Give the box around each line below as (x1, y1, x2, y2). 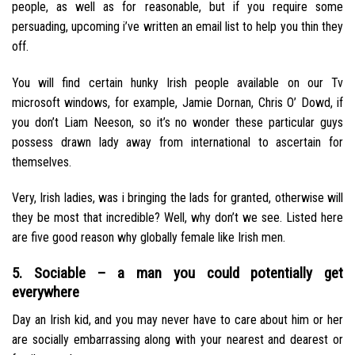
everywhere (12, 283, 79, 302)
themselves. (12, 154, 71, 170)
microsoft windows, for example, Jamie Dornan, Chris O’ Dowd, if (12, 94, 343, 110)
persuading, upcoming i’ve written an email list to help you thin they (12, 18, 343, 34)
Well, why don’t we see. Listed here (160, 210, 343, 226)
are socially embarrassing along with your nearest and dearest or (12, 331, 343, 347)
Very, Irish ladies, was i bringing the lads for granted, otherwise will (12, 190, 343, 206)
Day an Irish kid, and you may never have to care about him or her (12, 311, 343, 327)
